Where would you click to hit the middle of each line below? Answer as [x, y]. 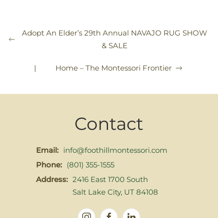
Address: [52, 179]
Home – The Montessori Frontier [114, 68]
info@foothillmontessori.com [115, 150]
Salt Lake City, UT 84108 [115, 192]
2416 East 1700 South [110, 179]
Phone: [49, 164]
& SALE [115, 45]
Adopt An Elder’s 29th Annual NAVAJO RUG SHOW [115, 33]
